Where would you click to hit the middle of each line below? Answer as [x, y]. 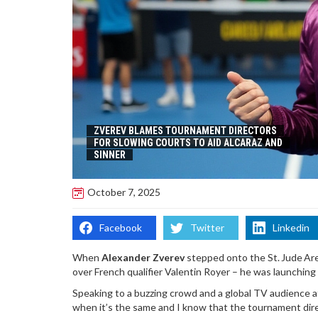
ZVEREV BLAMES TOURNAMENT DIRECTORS [185, 130]
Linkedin [291, 227]
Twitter [207, 227]
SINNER [110, 154]
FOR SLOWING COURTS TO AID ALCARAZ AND [188, 142]
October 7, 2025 [124, 192]
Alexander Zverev [143, 257]
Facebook [121, 227]
